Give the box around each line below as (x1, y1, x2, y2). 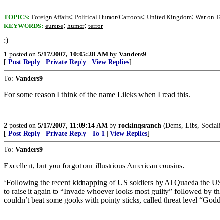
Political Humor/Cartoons (75, 13, 143, 21)
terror (88, 22, 103, 29)
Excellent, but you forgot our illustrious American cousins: (4, 162, 184, 170)
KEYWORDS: (4, 22, 43, 29)
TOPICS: (4, 13, 29, 21)
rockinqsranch (118, 122, 161, 129)
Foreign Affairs (31, 13, 71, 21)
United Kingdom (147, 13, 192, 21)
